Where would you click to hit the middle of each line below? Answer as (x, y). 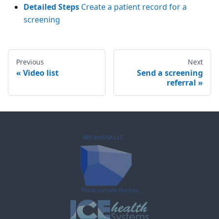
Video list (41, 73)
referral (181, 82)
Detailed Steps (51, 7)
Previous (30, 62)
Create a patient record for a (133, 7)
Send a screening (170, 73)
